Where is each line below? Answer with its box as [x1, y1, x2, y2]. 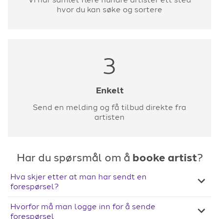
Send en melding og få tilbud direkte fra [33, 102, 186, 112]
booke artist [132, 151, 197, 164]
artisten [94, 112, 125, 122]
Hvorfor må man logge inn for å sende [10, 201, 155, 211]
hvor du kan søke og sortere [57, 4, 162, 14]
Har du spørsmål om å [16, 151, 132, 164]
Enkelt [95, 85, 124, 96]
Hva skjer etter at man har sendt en [10, 172, 147, 181]
